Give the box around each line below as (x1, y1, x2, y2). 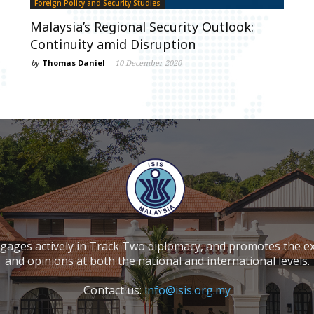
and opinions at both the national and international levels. (4, 252, 310, 268)
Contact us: (83, 282, 144, 298)
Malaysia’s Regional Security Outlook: (30, 18, 254, 36)
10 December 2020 (115, 57, 182, 69)
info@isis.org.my (144, 282, 231, 298)
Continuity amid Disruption (30, 36, 196, 53)
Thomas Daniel (42, 57, 106, 69)
